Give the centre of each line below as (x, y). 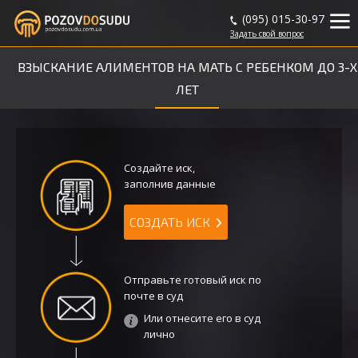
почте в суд (153, 296)
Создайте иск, (159, 168)
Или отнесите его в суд (202, 318)
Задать (245, 34)
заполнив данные (170, 184)
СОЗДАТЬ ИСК (170, 222)
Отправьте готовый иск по (193, 280)
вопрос (290, 34)
